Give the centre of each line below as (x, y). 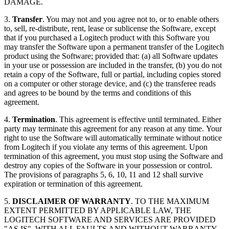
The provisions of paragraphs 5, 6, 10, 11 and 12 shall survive (104, 175)
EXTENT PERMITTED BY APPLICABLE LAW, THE (98, 211)
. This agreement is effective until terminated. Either (138, 120)
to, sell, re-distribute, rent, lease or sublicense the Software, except (110, 29)
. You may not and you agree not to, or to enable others (131, 19)
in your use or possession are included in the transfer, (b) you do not (113, 65)
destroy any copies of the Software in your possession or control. (108, 166)
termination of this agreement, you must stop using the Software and (113, 156)
